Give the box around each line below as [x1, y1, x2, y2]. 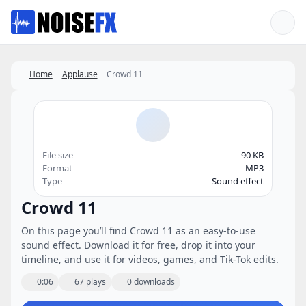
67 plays [74, 276, 106, 288]
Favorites [31, 12, 79, 25]
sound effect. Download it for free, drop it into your [21, 238, 255, 251]
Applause [61, 68, 98, 80]
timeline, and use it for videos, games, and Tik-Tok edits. [21, 253, 279, 266]
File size [42, 149, 73, 161]
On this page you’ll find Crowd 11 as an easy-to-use [21, 224, 255, 237]
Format [42, 162, 72, 174]
